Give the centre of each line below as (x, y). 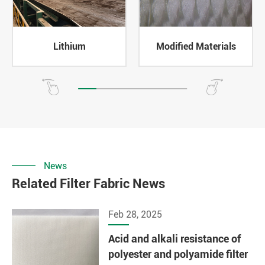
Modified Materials (196, 46)
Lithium (69, 46)
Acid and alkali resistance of (175, 239)
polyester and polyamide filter (178, 254)
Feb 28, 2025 (135, 215)
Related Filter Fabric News (88, 184)
